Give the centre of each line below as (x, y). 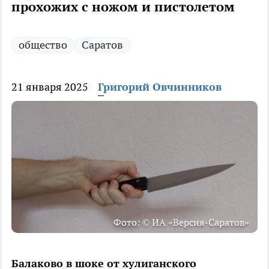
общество (43, 45)
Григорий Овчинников (160, 87)
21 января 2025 (50, 87)
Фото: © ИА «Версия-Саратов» (181, 222)
